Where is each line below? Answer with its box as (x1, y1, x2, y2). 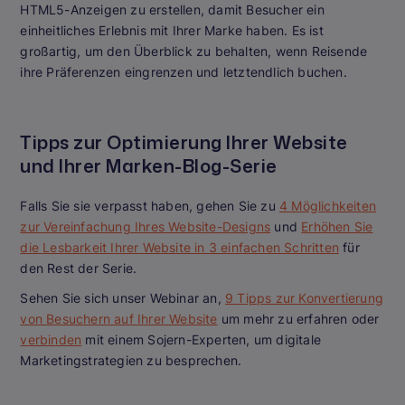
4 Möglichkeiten (279, 198, 376, 214)
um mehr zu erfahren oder (217, 311, 380, 327)
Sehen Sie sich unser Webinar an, (20, 290, 225, 306)
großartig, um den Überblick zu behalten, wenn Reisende (20, 43, 368, 60)
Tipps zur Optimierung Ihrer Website (20, 129, 348, 155)
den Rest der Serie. (20, 260, 137, 277)
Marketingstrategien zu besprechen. (20, 353, 242, 369)
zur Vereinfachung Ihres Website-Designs (20, 219, 271, 235)
